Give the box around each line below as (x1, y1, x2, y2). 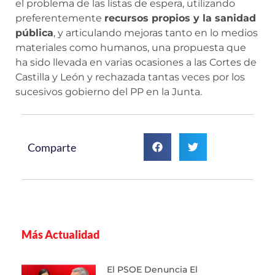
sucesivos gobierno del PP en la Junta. (15, 86, 202, 98)
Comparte (28, 140, 76, 154)
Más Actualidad (21, 228, 99, 242)
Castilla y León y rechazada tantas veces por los (15, 71, 245, 83)
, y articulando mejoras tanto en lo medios (53, 27, 258, 39)
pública (15, 27, 53, 39)
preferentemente (15, 12, 104, 25)
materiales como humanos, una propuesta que (15, 42, 246, 54)
